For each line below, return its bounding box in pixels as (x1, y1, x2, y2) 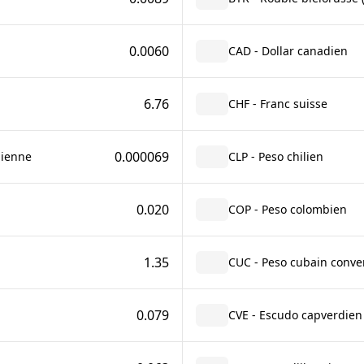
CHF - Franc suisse (227, 96, 327, 111)
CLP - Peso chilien (227, 149, 323, 164)
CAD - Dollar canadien (227, 43, 348, 58)
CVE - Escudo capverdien (227, 307, 362, 323)
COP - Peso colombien (227, 201, 347, 217)
